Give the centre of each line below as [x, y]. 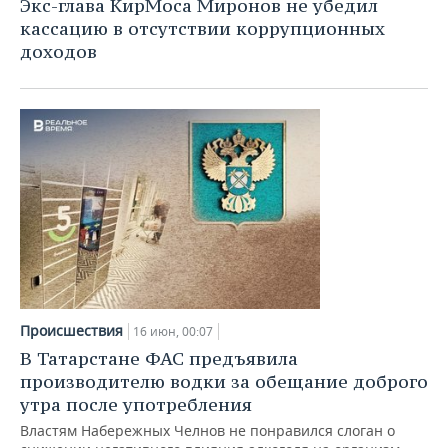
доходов [58, 51]
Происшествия [71, 330]
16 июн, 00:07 [173, 331]
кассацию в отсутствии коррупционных [202, 28]
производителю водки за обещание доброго [224, 381]
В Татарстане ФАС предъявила [159, 358]
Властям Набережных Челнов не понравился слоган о [207, 430]
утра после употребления [136, 404]
